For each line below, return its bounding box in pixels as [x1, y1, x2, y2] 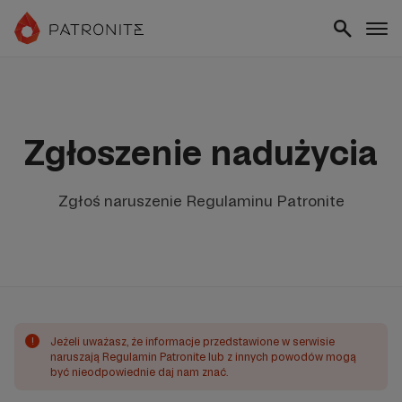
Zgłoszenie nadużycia [24, 131, 378, 174]
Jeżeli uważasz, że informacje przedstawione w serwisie [50, 335, 335, 348]
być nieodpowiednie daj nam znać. [50, 365, 228, 379]
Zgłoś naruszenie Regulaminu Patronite [57, 191, 345, 210]
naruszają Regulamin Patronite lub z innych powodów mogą [50, 350, 356, 363]
